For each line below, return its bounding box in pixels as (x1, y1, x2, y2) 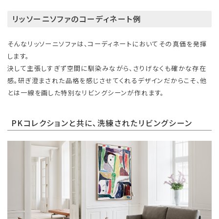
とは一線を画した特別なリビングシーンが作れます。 (7, 88, 164, 98)
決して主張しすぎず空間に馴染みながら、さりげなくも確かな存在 (7, 64, 207, 73)
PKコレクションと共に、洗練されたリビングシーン (11, 117, 193, 129)
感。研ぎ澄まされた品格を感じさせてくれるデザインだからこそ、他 (7, 76, 207, 86)
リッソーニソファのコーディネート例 (12, 13, 141, 25)
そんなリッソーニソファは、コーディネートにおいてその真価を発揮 (7, 39, 207, 49)
